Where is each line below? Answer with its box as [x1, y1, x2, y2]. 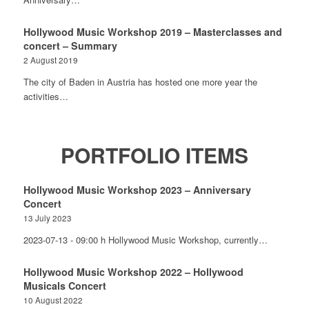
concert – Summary [23, 39, 117, 52]
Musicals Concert [23, 279, 106, 292]
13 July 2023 [23, 212, 72, 223]
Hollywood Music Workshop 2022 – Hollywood [23, 265, 243, 279]
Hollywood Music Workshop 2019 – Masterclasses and [23, 25, 282, 39]
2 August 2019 [23, 54, 78, 66]
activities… [23, 90, 68, 103]
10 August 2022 [23, 295, 83, 306]
